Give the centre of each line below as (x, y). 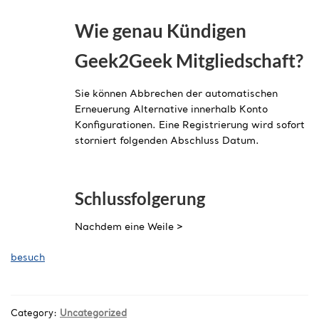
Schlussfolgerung (140, 199)
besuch (28, 258)
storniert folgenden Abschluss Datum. (167, 141)
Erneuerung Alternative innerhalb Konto (171, 110)
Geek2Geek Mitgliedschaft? (189, 61)
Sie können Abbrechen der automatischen (176, 94)
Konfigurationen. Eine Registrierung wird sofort (190, 126)
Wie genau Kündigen (161, 31)
